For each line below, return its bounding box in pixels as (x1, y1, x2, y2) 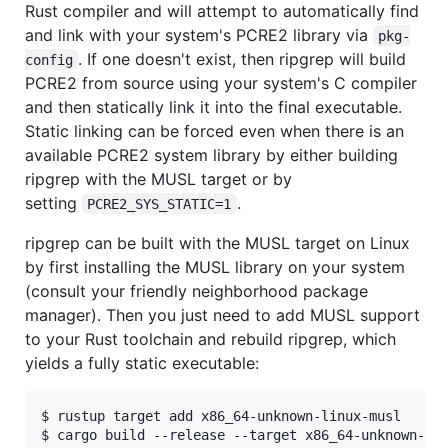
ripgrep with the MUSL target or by (25, 168, 292, 189)
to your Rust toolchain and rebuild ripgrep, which (25, 328, 396, 349)
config (25, 51, 73, 68)
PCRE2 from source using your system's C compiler (25, 72, 417, 93)
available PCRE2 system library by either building (25, 144, 398, 165)
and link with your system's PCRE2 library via (25, 24, 373, 45)
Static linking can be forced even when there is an (25, 120, 404, 141)
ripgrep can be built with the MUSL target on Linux (25, 232, 410, 253)
